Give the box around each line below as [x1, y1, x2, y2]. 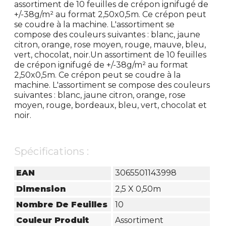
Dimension [16, 184, 66, 194]
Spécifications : [14, 145, 89, 157]
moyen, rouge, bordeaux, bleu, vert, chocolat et [14, 100, 207, 110]
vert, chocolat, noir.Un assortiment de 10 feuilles [14, 49, 207, 60]
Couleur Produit [16, 215, 89, 225]
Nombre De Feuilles [16, 199, 108, 209]
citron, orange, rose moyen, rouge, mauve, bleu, [14, 39, 206, 49]
